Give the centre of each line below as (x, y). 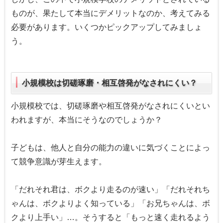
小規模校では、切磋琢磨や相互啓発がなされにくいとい (111, 106)
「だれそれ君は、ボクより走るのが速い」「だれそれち (111, 189)
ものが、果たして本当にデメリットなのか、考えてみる (111, 13)
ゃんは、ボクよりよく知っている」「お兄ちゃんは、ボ (111, 203)
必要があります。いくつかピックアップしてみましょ (107, 27)
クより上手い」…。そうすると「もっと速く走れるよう (111, 217)
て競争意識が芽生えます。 (59, 161)
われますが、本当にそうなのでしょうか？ (87, 119)
